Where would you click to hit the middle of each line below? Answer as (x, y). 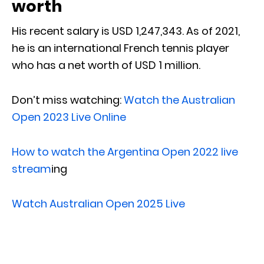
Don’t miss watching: (68, 100)
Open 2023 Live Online (69, 117)
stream (32, 169)
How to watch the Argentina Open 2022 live (125, 151)
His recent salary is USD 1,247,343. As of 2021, (126, 31)
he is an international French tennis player (121, 48)
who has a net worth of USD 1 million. (106, 65)
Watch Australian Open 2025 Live (98, 203)
